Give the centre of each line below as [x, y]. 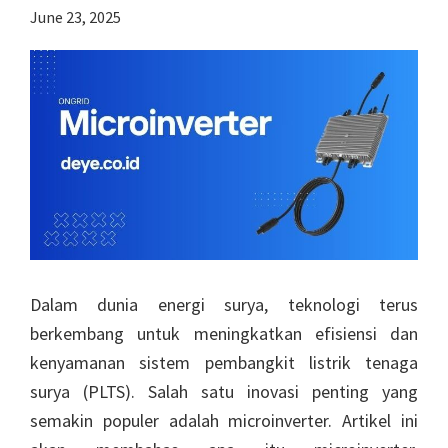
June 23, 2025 [75, 17]
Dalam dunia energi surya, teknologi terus [224, 305]
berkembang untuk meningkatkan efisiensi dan [224, 334]
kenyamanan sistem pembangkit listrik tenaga [224, 363]
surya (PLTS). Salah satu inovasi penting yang [224, 392]
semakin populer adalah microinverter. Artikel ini [224, 421]
